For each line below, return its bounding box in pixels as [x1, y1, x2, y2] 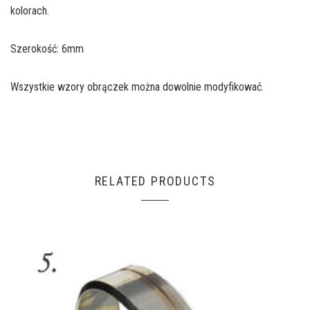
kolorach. [10, 3, 49, 17]
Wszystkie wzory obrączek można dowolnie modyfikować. [10, 80, 264, 93]
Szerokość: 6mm [10, 42, 84, 55]
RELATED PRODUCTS [94, 173, 216, 188]
